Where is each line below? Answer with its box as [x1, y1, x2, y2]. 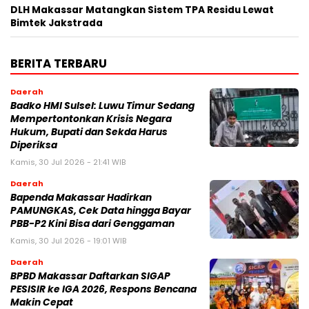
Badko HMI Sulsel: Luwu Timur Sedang [10, 99, 195, 112]
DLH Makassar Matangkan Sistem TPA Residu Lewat [10, 3, 274, 17]
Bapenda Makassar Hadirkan [10, 190, 152, 204]
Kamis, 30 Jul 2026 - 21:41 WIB [10, 156, 126, 168]
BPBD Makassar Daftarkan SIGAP [10, 269, 170, 283]
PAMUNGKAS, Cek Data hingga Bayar [10, 203, 191, 217]
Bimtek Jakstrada [10, 16, 103, 30]
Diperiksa [10, 138, 57, 152]
